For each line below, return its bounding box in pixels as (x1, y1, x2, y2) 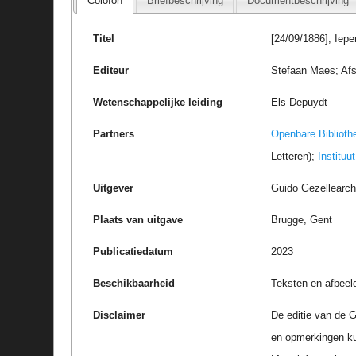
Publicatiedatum (93, 246, 174, 258)
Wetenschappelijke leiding (93, 96, 223, 109)
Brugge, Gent (271, 214, 333, 226)
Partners (93, 128, 135, 141)
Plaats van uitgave (93, 214, 184, 226)
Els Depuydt (271, 96, 328, 109)
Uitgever (93, 182, 134, 195)
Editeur (93, 64, 130, 77)
